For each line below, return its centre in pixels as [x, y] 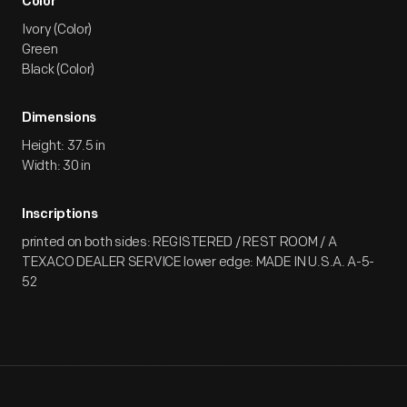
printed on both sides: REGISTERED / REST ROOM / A [179, 242]
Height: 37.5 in [64, 146]
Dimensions [59, 119]
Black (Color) [59, 69]
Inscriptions [60, 215]
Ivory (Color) [57, 30]
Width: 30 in [56, 166]
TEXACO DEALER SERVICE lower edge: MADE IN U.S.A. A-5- [199, 262]
